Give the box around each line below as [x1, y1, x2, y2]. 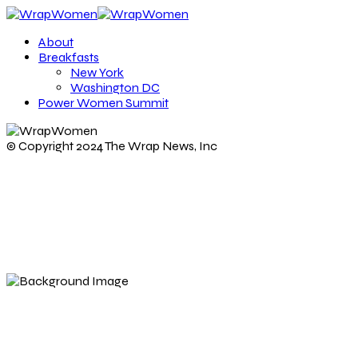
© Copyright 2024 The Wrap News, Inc [6, 138, 217, 153]
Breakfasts [38, 50, 99, 65]
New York [70, 65, 124, 80]
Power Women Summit [38, 95, 169, 110]
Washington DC [70, 80, 160, 95]
